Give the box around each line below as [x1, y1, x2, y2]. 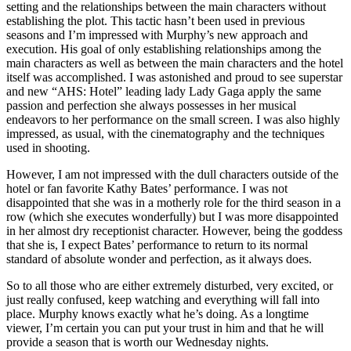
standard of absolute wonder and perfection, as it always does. [6, 251, 312, 266]
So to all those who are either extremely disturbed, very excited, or [6, 278, 333, 292]
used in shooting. [6, 140, 90, 154]
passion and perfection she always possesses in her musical [6, 98, 296, 112]
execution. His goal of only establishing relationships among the [6, 42, 321, 56]
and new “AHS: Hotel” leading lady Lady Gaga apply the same [6, 84, 321, 98]
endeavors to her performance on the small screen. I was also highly [6, 112, 340, 126]
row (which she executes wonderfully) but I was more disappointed [6, 209, 338, 223]
